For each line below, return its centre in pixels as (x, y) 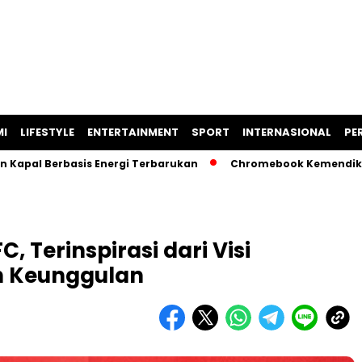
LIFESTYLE (47, 132)
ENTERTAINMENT (133, 132)
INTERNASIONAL (287, 132)
